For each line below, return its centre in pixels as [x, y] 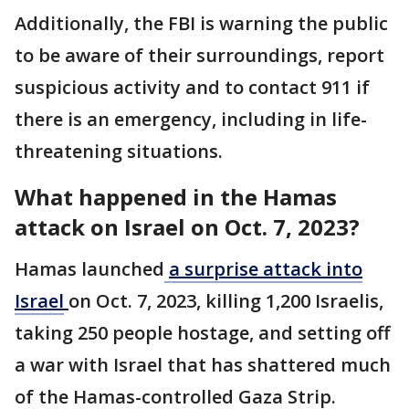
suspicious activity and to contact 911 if [192, 88]
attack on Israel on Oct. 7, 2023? [187, 227]
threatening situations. [119, 152]
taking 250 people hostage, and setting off [202, 333]
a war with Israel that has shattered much [203, 365]
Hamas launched [89, 269]
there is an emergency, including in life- [191, 120]
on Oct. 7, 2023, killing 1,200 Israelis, [226, 301]
